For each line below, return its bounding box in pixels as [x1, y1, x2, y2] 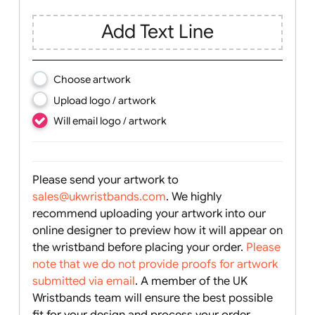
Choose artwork [59, 151, 146, 166]
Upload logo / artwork [59, 174, 174, 189]
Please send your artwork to [36, 261, 199, 278]
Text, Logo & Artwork [114, 36, 236, 53]
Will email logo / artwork [59, 197, 185, 212]
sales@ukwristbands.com [36, 280, 185, 297]
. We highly [184, 280, 247, 297]
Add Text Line [112, 92, 238, 119]
